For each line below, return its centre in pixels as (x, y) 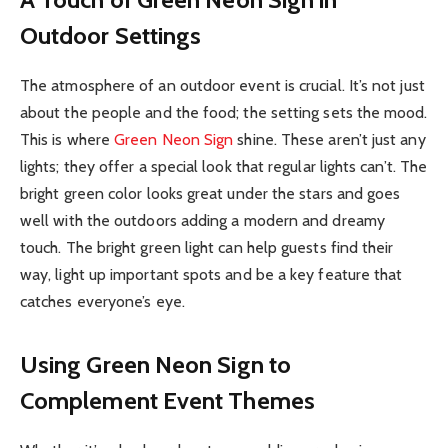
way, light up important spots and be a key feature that (211, 274)
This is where (67, 139)
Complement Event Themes (167, 401)
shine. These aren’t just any (329, 139)
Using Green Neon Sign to (155, 365)
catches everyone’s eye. (102, 301)
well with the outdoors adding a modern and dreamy (202, 220)
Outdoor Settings (111, 35)
